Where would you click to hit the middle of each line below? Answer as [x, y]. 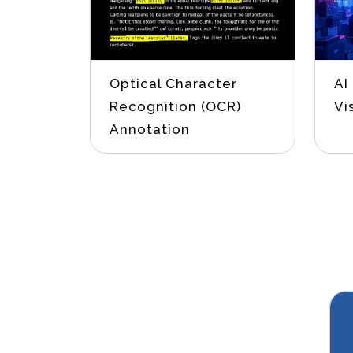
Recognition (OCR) [176, 106]
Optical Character [174, 83]
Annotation [150, 129]
